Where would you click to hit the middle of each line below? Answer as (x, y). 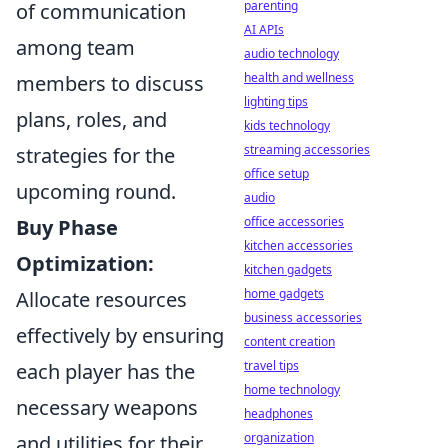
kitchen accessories (298, 245)
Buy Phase (67, 227)
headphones (278, 413)
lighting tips (276, 101)
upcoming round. (96, 191)
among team (75, 47)
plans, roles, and (91, 119)
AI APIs (264, 29)
